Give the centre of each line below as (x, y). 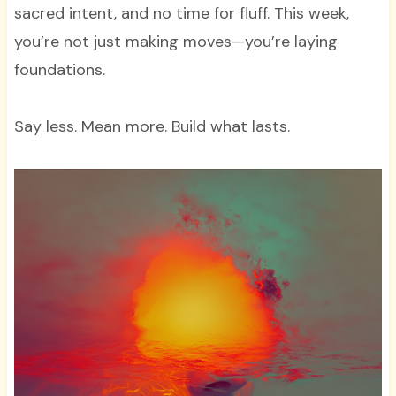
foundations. (59, 69)
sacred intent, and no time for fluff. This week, (181, 13)
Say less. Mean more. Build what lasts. (152, 126)
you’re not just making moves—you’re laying (175, 41)
